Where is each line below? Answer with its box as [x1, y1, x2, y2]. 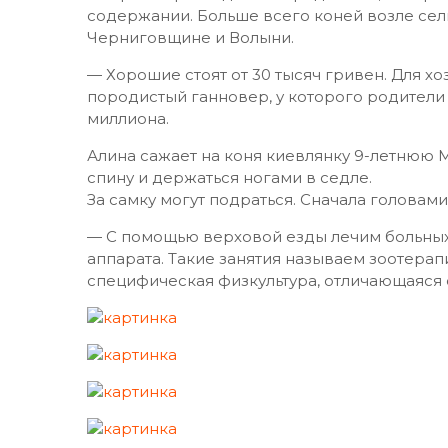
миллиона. [87, 109, 169, 128]
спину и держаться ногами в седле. [87, 168, 372, 187]
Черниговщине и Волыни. [87, 28, 294, 47]
